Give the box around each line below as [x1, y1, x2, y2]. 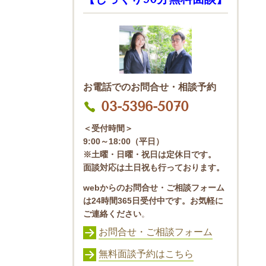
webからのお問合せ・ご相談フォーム [83, 183, 224, 193]
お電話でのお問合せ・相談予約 [83, 81, 216, 92]
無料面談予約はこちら [99, 248, 194, 259]
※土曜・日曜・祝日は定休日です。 [83, 150, 216, 160]
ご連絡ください [83, 209, 141, 219]
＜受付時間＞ [83, 123, 133, 134]
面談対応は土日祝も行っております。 [83, 163, 224, 173]
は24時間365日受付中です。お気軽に [83, 196, 223, 206]
